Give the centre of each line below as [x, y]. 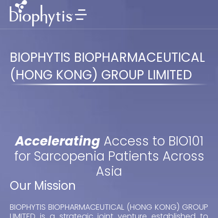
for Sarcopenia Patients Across [109, 156]
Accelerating [57, 141]
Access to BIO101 [152, 141]
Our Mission [43, 186]
